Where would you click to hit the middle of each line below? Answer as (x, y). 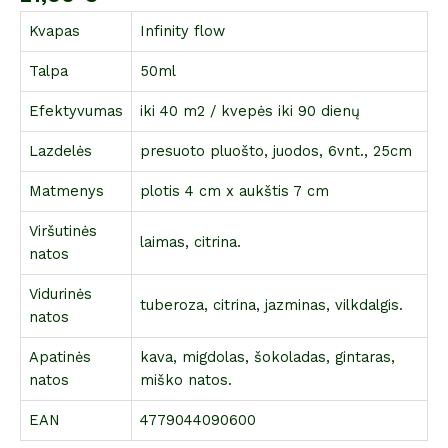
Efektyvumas (76, 110)
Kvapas (54, 30)
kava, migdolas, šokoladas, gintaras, (267, 356)
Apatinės (60, 356)
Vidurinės (60, 293)
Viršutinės (63, 230)
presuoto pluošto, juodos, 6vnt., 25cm (276, 150)
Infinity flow (182, 30)
